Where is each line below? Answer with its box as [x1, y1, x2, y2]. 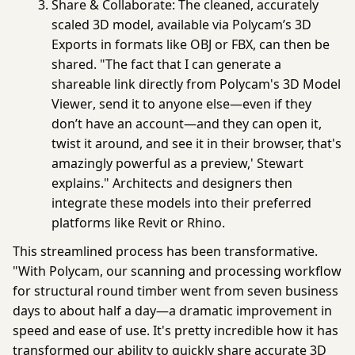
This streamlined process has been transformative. [13, 242, 318, 261]
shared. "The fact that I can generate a [52, 55, 282, 73]
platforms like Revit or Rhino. [52, 213, 226, 231]
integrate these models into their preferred [52, 193, 312, 212]
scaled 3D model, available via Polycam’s [52, 15, 296, 33]
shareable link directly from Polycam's [52, 74, 284, 93]
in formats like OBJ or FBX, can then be [97, 35, 330, 53]
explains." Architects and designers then [52, 174, 293, 192]
